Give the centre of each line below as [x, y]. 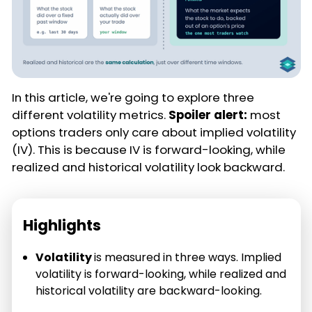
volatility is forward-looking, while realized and [161, 274]
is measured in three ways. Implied [188, 257]
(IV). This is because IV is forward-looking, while [149, 149]
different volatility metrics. [90, 115]
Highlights [62, 225]
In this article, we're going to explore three [133, 97]
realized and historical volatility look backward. [148, 167]
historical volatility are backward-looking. [149, 290]
